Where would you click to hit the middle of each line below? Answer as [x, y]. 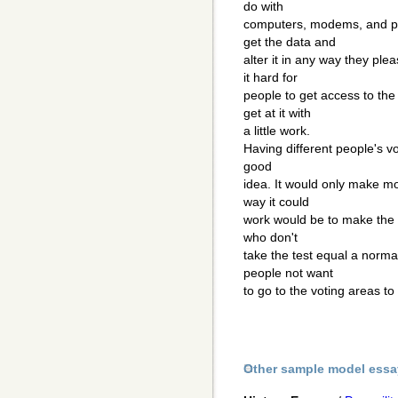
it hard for [271, 78]
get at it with [277, 113]
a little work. [277, 131]
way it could [276, 202]
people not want [288, 273]
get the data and [290, 42]
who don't [271, 238]
